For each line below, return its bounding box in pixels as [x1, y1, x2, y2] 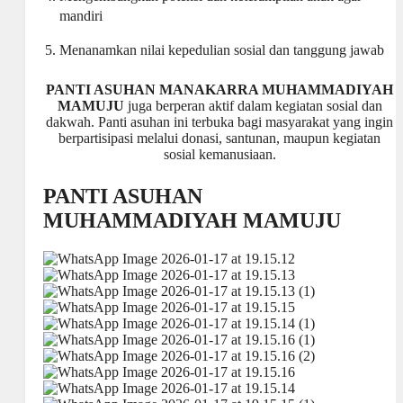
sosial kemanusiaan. [163, 147, 276, 163]
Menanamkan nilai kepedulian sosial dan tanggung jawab [58, 42, 384, 58]
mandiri [58, 8, 103, 24]
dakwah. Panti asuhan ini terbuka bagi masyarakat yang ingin [46, 114, 393, 130]
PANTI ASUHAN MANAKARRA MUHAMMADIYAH [46, 82, 393, 98]
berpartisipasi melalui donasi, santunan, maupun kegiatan [58, 130, 381, 147]
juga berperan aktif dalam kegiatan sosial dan [123, 98, 382, 114]
